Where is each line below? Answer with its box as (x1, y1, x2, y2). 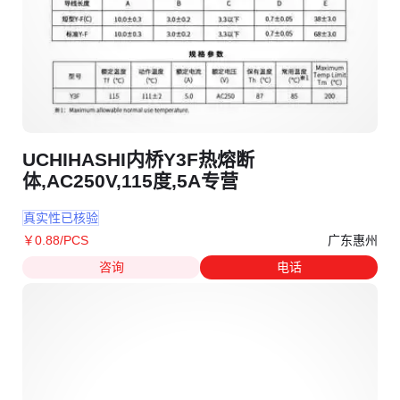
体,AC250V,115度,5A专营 (22, 170, 238, 191)
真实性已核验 (23, 210, 98, 225)
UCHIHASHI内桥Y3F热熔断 (22, 148, 254, 170)
